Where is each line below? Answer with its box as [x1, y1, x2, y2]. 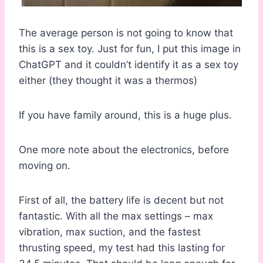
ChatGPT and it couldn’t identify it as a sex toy [19, 59, 238, 71]
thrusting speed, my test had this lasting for [19, 242, 225, 254]
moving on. [19, 160, 70, 172]
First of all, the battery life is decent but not [19, 194, 224, 207]
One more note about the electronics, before [19, 144, 229, 156]
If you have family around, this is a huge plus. [19, 109, 232, 122]
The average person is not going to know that [19, 27, 233, 39]
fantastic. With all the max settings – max [19, 210, 213, 222]
